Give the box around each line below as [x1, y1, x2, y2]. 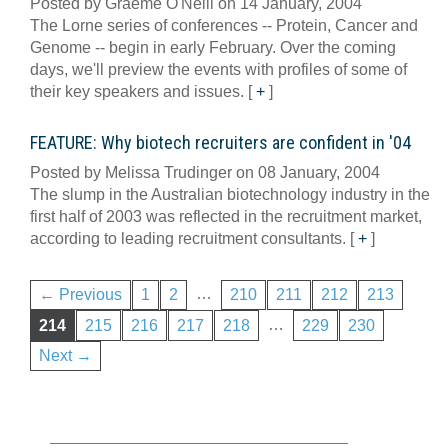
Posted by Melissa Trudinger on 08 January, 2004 [30, 164, 380, 181]
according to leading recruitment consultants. [30, 230, 350, 247]
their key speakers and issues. [30, 83, 248, 100]
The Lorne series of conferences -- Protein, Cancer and [30, 17, 418, 34]
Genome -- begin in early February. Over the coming [30, 39, 396, 56]
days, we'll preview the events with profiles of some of [30, 61, 407, 78]
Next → [39, 346, 92, 364]
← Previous [39, 286, 122, 304]
